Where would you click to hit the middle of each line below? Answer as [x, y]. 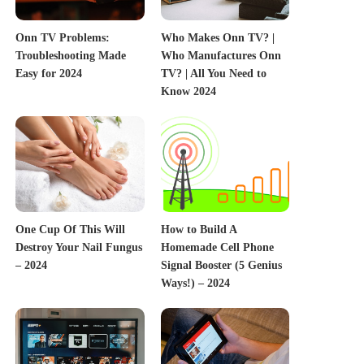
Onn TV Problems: [63, 37]
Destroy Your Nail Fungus [79, 248]
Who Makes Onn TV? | [217, 37]
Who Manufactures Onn [221, 55]
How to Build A [199, 230]
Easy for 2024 [49, 73]
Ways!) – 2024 [195, 284]
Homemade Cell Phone [217, 248]
